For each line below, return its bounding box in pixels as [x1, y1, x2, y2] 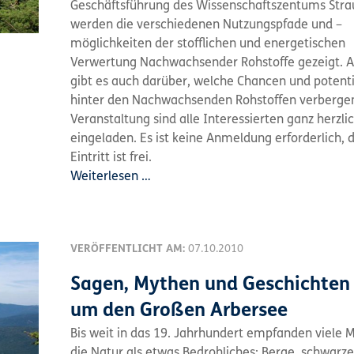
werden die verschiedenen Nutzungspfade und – [70, 19, 342, 32]
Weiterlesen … [70, 171, 151, 183]
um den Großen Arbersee [70, 302, 288, 321]
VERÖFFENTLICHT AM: [70, 243, 188, 255]
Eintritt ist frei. [70, 152, 152, 164]
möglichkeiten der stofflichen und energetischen [70, 38, 345, 51]
